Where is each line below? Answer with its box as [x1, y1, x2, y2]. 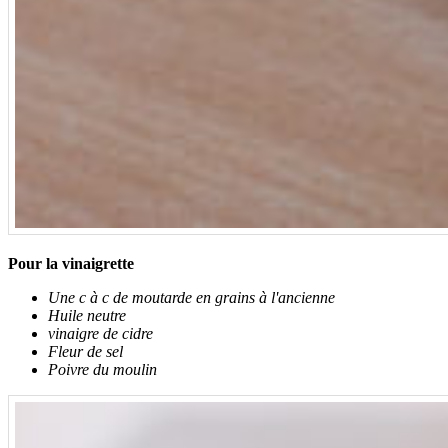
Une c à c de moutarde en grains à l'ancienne [48, 289, 335, 307]
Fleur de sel [48, 343, 123, 361]
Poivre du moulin [48, 361, 157, 379]
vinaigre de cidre [48, 325, 153, 343]
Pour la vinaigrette [8, 255, 134, 273]
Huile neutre [48, 307, 126, 325]
